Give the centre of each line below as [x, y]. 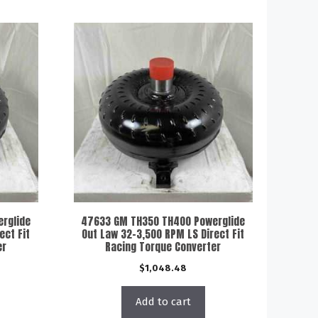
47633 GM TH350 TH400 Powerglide [163, 221]
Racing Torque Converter [163, 246]
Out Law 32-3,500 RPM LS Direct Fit [163, 234]
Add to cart [163, 301]
